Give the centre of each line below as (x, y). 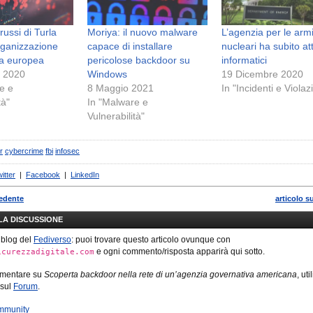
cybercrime (24, 151)
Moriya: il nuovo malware (142, 32)
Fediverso (52, 239)
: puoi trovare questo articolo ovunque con (151, 239)
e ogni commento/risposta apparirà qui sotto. (180, 251)
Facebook (43, 174)
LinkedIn (85, 174)
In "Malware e (117, 102)
